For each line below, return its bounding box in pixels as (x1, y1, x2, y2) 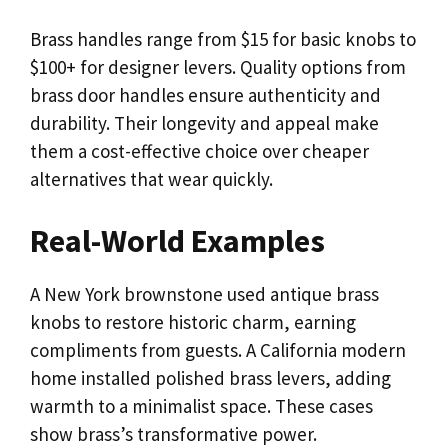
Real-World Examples (30, 220, 325, 261)
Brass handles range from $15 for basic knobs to (30, 27, 416, 51)
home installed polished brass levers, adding (30, 365, 391, 390)
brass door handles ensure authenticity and (30, 83, 381, 107)
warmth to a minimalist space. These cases (30, 393, 373, 418)
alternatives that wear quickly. (30, 167, 273, 191)
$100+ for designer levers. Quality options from (30, 55, 406, 79)
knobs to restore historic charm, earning (30, 309, 356, 334)
